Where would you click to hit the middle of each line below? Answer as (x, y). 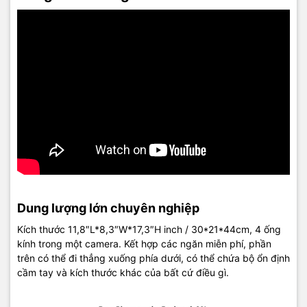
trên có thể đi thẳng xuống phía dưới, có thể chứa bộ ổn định (153, 258)
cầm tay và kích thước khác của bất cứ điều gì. (123, 272)
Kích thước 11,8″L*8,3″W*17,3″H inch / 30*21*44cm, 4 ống (149, 229)
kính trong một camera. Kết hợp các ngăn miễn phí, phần (144, 243)
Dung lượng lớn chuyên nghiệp (108, 208)
